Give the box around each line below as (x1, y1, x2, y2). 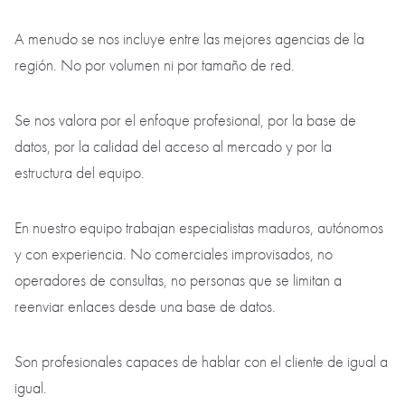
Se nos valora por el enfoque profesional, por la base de (14, 362, 356, 381)
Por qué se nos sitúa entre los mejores (14, 225, 280, 248)
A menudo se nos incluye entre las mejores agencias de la (14, 280, 364, 300)
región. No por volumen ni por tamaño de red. (14, 306, 298, 326)
